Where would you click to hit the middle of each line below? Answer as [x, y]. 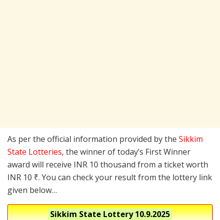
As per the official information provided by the [93, 139]
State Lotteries [35, 151]
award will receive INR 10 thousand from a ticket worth [108, 164]
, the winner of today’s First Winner [126, 151]
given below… [32, 190]
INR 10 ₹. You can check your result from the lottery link [110, 177]
